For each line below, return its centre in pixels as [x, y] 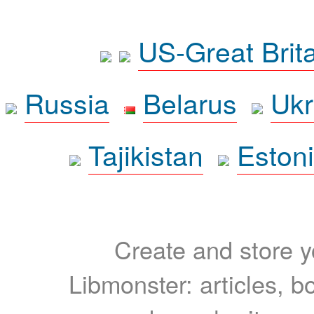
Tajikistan [146, 154]
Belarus [190, 102]
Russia [67, 102]
